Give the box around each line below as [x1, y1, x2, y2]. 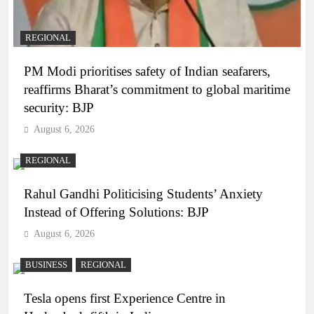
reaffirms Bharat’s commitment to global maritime [24, 82, 290, 97]
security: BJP [24, 100, 94, 116]
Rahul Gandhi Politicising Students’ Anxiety [24, 186, 263, 202]
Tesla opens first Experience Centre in [24, 291, 226, 306]
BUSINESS [25, 260, 67, 271]
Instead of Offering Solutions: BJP [24, 205, 209, 220]
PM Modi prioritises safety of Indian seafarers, [24, 64, 271, 79]
